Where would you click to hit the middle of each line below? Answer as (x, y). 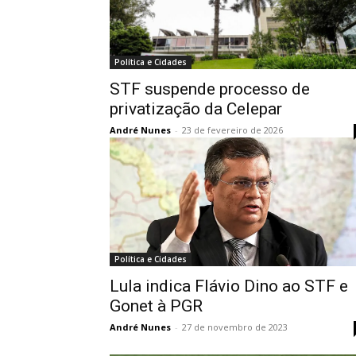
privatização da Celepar (196, 109)
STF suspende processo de (210, 89)
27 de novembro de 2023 (235, 327)
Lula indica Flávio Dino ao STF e (229, 286)
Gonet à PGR (156, 306)
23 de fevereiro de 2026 (232, 130)
